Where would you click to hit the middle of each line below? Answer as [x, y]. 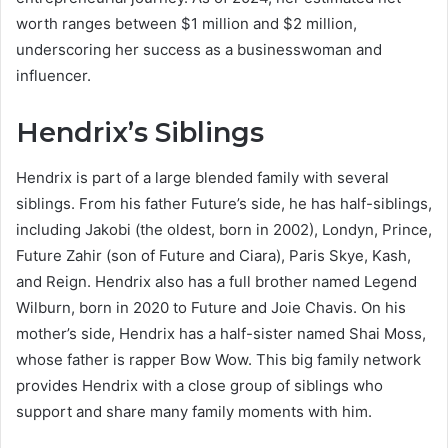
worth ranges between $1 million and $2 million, [186, 24]
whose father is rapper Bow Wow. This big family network [218, 359]
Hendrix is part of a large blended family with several [202, 177]
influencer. [53, 76]
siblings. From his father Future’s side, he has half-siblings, [224, 203]
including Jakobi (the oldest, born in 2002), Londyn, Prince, [224, 229]
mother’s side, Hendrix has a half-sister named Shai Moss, [221, 333]
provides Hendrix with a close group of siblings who [199, 385]
